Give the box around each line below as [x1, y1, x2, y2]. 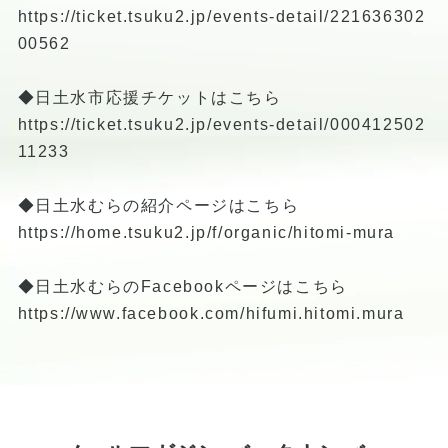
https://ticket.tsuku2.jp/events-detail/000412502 [17, 115, 426, 133]
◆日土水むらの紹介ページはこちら [17, 196, 300, 214]
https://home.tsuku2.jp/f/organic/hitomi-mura [17, 223, 395, 241]
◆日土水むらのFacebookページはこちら [17, 277, 348, 295]
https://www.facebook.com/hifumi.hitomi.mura [17, 304, 405, 322]
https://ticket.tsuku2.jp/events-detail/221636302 [17, 7, 426, 25]
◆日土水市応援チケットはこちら [17, 88, 282, 106]
